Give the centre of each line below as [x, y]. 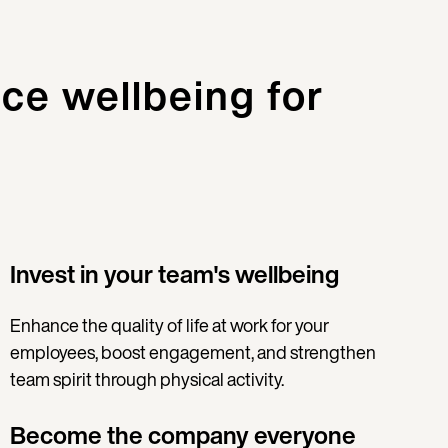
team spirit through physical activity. [147, 379]
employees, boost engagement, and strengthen [193, 352]
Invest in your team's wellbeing [177, 274]
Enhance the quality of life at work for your [170, 325]
